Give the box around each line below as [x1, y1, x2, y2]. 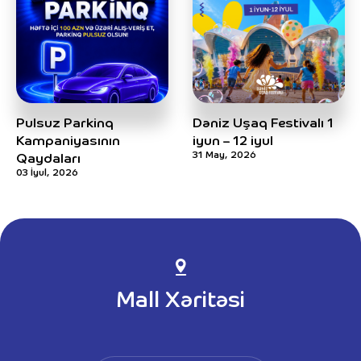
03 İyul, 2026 [16, 168, 78, 177]
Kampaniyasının [16, 135, 120, 147]
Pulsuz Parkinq [16, 117, 114, 130]
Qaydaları [16, 152, 81, 165]
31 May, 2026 [193, 150, 256, 160]
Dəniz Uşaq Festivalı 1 [193, 117, 334, 130]
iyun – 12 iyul [193, 135, 273, 147]
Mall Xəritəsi [116, 290, 245, 311]
